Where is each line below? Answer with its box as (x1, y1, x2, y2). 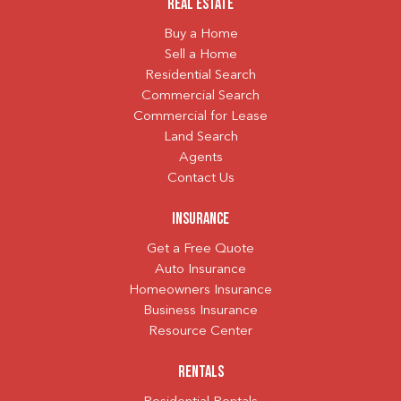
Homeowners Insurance (129, 283, 272, 297)
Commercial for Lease (133, 109, 268, 124)
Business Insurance (143, 303, 258, 318)
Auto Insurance (155, 262, 246, 277)
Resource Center (149, 324, 252, 338)
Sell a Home (164, 47, 237, 62)
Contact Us (166, 171, 235, 185)
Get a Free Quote (147, 242, 254, 256)
